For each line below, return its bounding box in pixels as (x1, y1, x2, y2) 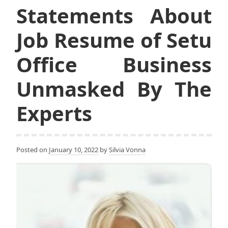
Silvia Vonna (109, 145, 146, 154)
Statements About (16, 1, 212, 30)
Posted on (16, 145, 49, 154)
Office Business (16, 50, 212, 78)
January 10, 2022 (49, 145, 98, 154)
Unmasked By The (16, 74, 212, 103)
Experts (16, 99, 92, 127)
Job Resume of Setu (16, 25, 212, 54)
